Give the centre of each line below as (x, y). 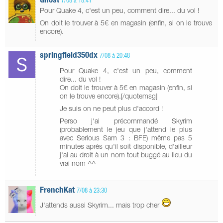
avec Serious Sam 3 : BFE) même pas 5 (126, 139)
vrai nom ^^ (78, 165)
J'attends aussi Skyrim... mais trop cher (101, 206)
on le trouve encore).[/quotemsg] (109, 97)
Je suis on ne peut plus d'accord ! (111, 110)
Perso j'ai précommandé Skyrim (126, 122)
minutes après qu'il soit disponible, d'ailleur (126, 148)
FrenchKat (57, 191)
